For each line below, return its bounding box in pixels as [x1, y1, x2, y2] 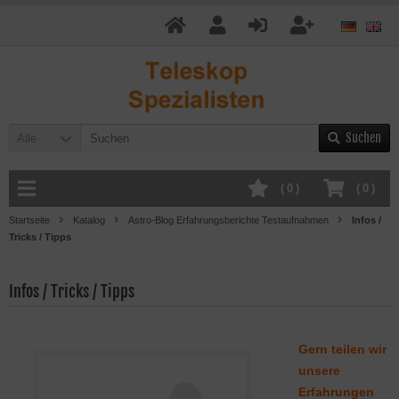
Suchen [346, 130, 381, 145]
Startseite [9, 215, 50, 225]
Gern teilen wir [298, 342, 387, 356]
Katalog [73, 215, 105, 225]
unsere [298, 363, 340, 378]
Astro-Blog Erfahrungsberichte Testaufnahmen [128, 215, 329, 225]
